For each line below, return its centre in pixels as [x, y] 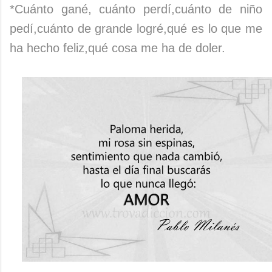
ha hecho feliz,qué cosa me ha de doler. [117, 48]
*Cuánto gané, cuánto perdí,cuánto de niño [136, 9]
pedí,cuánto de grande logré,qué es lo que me [136, 28]
